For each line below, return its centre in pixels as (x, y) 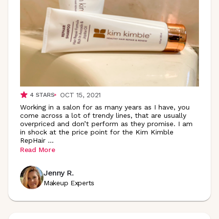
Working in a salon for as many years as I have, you (105, 107)
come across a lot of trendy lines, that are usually (103, 115)
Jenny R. (59, 173)
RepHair (33, 140)
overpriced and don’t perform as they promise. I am (106, 124)
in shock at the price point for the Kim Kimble (97, 132)
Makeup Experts (69, 183)
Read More (38, 149)
